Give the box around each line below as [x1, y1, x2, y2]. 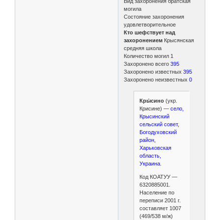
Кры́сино [139, 98, 165, 104]
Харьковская [139, 145, 171, 151]
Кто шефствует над [124, 29, 176, 35]
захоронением [124, 37, 163, 43]
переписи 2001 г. [139, 197, 181, 203]
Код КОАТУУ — [139, 174, 177, 180]
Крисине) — [139, 106, 169, 111]
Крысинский [139, 113, 169, 119]
